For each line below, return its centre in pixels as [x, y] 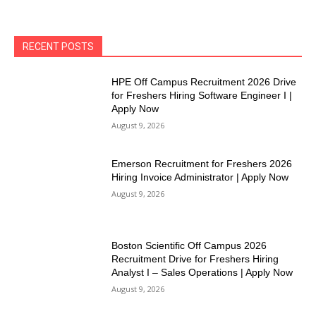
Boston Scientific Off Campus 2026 [189, 245]
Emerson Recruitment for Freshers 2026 [202, 164]
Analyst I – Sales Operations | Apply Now [202, 272]
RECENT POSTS [58, 47]
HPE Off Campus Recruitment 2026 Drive [204, 82]
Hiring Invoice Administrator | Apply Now [200, 177]
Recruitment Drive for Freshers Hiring [195, 259]
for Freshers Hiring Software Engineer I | [202, 96]
